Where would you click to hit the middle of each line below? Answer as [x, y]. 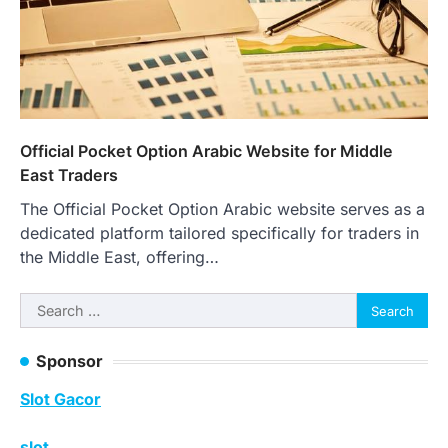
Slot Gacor [60, 399]
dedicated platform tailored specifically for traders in [219, 233]
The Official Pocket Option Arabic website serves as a [222, 209]
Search [45, 304]
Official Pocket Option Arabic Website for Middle [206, 151]
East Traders [69, 175]
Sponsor [69, 361]
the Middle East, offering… [119, 257]
